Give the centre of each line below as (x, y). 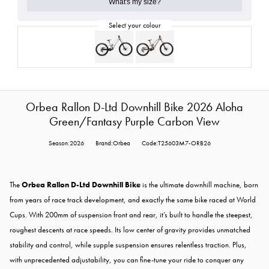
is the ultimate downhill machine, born (199, 185)
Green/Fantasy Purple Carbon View (134, 122)
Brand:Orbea (113, 144)
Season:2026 (66, 144)
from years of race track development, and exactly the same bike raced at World (133, 200)
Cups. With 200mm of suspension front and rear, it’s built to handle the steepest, (131, 215)
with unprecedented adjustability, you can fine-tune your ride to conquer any (127, 260)
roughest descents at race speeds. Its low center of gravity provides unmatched (130, 230)
